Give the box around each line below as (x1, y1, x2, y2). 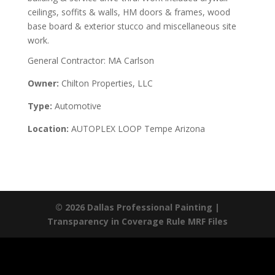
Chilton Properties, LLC (58, 77, 153, 89)
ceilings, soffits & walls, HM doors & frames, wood (27, 6, 230, 18)
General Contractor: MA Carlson (27, 54, 154, 66)
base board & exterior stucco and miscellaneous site (27, 20, 236, 32)
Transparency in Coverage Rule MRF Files (47, 215, 228, 227)
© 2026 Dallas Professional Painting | (55, 201, 220, 213)
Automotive (52, 99, 101, 112)
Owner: (27, 77, 59, 89)
